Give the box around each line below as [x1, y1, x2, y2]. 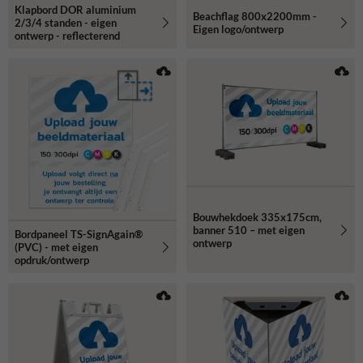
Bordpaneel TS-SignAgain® [15, 227, 143, 241]
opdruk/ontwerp [15, 253, 89, 267]
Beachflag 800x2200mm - [193, 9, 317, 23]
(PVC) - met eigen [15, 240, 98, 254]
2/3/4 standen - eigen [15, 15, 117, 29]
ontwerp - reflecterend [15, 28, 120, 42]
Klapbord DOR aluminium [15, 2, 136, 16]
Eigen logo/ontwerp [193, 22, 284, 36]
